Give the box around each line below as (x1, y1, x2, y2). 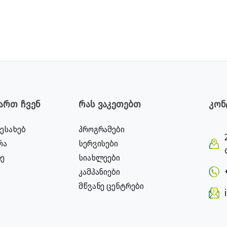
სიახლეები (78, 153, 121, 163)
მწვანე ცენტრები (78, 181, 144, 191)
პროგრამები (78, 125, 125, 134)
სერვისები (78, 139, 119, 148)
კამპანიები (78, 167, 120, 177)
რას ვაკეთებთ (78, 99, 141, 110)
